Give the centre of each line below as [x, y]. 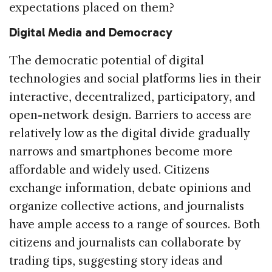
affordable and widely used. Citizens [109, 169]
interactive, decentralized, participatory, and [132, 97]
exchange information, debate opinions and [130, 188]
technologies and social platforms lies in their [135, 78]
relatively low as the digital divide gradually [129, 133]
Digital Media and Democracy [91, 32]
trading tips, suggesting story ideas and [116, 260]
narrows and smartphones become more [121, 151]
